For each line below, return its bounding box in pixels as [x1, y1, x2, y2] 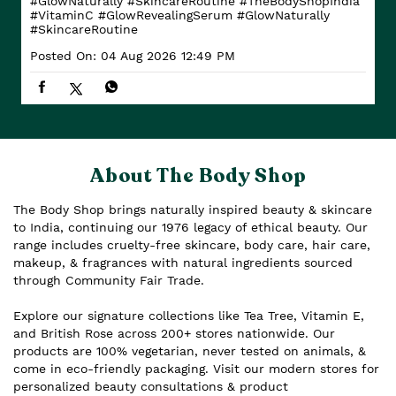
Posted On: [30, 48, 96, 63]
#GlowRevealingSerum [98, 7, 232, 22]
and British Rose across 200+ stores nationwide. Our [13, 325, 335, 340]
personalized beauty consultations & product [13, 378, 288, 393]
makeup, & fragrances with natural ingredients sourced [13, 255, 353, 270]
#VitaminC [30, 7, 94, 22]
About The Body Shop [89, 162, 307, 189]
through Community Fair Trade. [13, 272, 204, 287]
